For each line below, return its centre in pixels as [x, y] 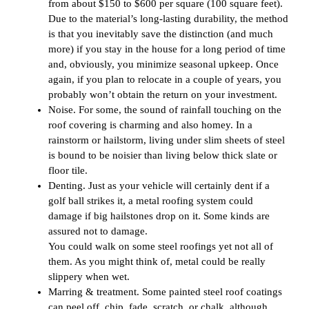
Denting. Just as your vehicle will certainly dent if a [159, 186]
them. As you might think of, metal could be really [157, 261]
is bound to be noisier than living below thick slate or [163, 155]
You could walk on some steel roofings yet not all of [161, 246]
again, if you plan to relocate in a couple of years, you [165, 79]
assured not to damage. [98, 231]
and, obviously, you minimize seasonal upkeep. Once [163, 64]
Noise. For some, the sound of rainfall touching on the [165, 110]
